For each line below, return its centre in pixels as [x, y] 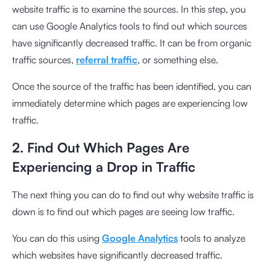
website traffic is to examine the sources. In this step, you [129, 9]
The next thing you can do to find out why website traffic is [133, 195]
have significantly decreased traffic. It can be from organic [132, 43]
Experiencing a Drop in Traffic [104, 167]
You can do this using [57, 238]
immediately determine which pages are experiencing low [130, 103]
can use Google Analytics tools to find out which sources [130, 26]
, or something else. [178, 60]
